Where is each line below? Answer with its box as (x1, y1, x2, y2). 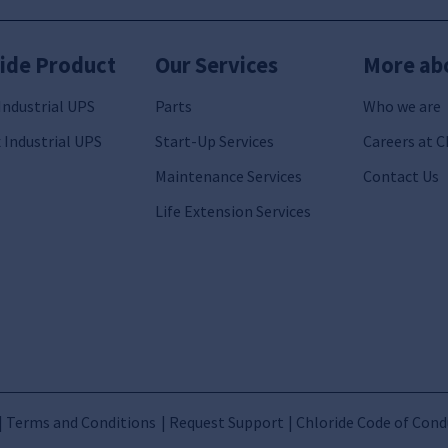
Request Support (168, 411, 284, 432)
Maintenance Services (154, 165, 302, 186)
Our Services (154, 51, 278, 80)
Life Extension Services (154, 201, 311, 222)
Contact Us (362, 165, 439, 186)
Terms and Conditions (5, 411, 156, 432)
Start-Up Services (154, 130, 274, 151)
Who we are (362, 95, 441, 116)
